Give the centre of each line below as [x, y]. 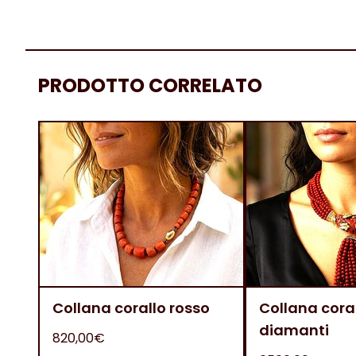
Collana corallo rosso [131, 308]
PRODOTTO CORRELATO [150, 85]
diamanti [294, 330]
